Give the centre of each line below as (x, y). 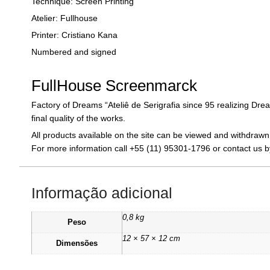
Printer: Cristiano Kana (74, 35)
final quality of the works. (78, 118)
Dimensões (77, 243)
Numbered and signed (74, 52)
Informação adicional (102, 193)
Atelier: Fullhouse (64, 18)
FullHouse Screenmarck (114, 85)
